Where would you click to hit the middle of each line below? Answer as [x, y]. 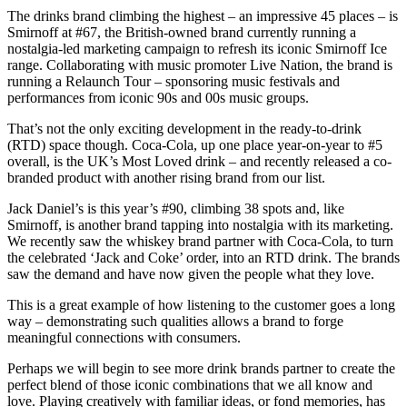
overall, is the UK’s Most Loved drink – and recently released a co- [199, 161]
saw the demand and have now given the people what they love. [191, 273]
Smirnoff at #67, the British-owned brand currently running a [182, 32]
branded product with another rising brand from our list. [166, 177]
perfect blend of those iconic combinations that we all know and [190, 384]
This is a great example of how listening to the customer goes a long [201, 304]
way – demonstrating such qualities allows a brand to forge [175, 321]
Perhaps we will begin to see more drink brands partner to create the [201, 368]
